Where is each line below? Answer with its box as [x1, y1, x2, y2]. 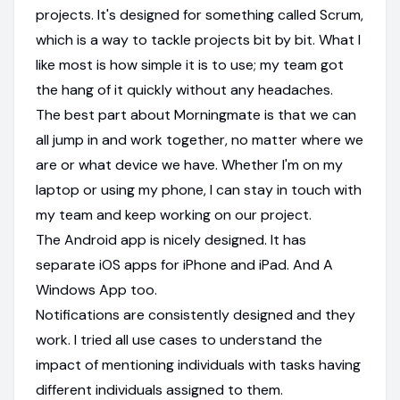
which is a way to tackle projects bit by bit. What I [36, 29, 361, 49]
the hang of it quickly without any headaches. [36, 79, 333, 99]
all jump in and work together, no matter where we [36, 129, 363, 149]
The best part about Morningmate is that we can [36, 104, 356, 124]
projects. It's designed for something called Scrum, [36, 4, 363, 24]
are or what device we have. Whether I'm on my [36, 154, 343, 174]
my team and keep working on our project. [36, 204, 312, 224]
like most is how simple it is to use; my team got [36, 54, 344, 74]
